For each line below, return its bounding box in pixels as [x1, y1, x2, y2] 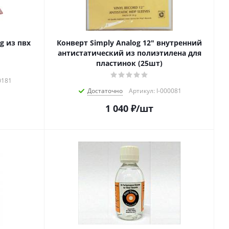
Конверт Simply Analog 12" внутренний [57, 38, 202, 48]
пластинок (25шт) [96, 58, 163, 68]
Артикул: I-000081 [129, 86, 181, 96]
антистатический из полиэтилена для [57, 48, 201, 58]
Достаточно [87, 86, 123, 96]
